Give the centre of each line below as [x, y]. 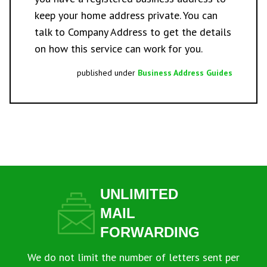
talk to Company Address [91, 32]
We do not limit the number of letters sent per [133, 257]
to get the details [189, 32]
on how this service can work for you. [119, 49]
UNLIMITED [139, 194]
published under [107, 73]
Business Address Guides [185, 73]
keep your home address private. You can [126, 15]
